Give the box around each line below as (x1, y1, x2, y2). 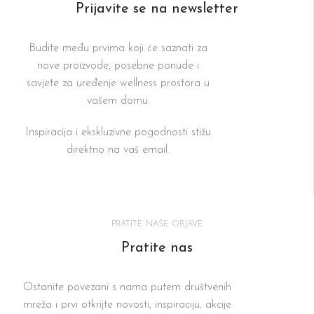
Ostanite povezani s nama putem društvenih (22, 281, 231, 293)
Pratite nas (121, 240, 193, 255)
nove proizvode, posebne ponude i (37, 60, 199, 71)
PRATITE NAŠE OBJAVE (111, 219, 203, 228)
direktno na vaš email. (67, 144, 170, 156)
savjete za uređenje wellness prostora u (27, 77, 210, 89)
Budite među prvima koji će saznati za (29, 42, 207, 54)
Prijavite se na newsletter (75, 1, 238, 16)
